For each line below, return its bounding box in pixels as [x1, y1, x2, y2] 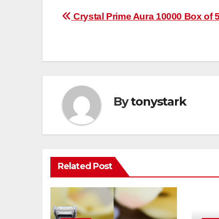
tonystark [131, 94, 186, 109]
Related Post [58, 161, 112, 172]
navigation [62, 30, 141, 50]
